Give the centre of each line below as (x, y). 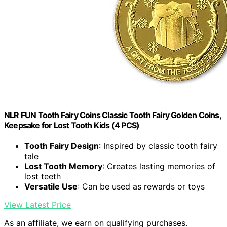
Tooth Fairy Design (62, 146)
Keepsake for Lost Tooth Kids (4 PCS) (72, 125)
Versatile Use (51, 187)
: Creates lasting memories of (159, 166)
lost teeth (43, 177)
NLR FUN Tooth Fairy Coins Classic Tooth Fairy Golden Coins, (112, 115)
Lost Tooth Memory (63, 166)
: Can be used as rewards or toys (141, 187)
